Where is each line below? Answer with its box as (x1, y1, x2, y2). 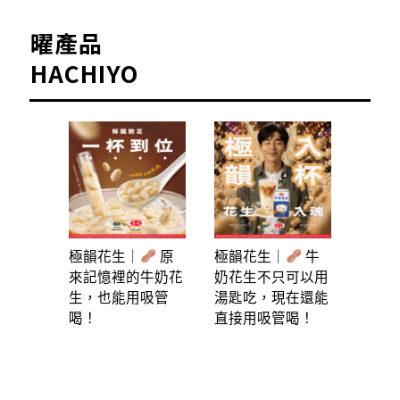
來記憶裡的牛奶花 (69, 266, 183, 287)
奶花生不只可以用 (214, 266, 329, 287)
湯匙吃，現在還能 (214, 287, 329, 307)
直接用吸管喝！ (214, 307, 314, 328)
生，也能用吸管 (69, 287, 169, 307)
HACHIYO (30, 55, 138, 89)
